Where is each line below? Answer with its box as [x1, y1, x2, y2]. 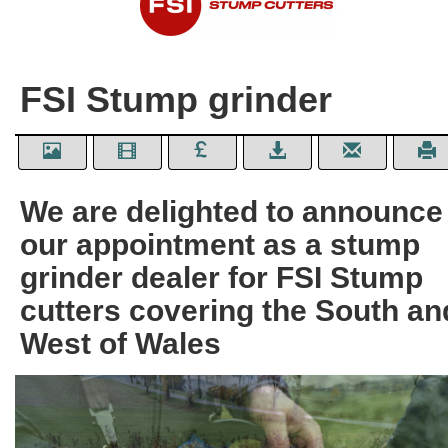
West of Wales [20, 327, 221, 360]
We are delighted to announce [20, 195, 443, 228]
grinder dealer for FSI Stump [20, 261, 423, 294]
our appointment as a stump [20, 228, 420, 261]
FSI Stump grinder [20, 79, 332, 120]
